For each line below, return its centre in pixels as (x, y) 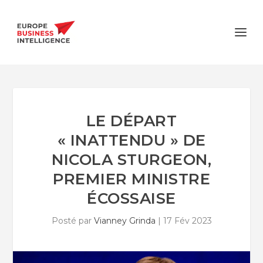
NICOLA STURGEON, (131, 160)
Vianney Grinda (124, 221)
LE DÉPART (131, 121)
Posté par (73, 221)
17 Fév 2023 (187, 221)
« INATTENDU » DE (131, 140)
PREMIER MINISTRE (131, 179)
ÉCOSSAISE (131, 198)
